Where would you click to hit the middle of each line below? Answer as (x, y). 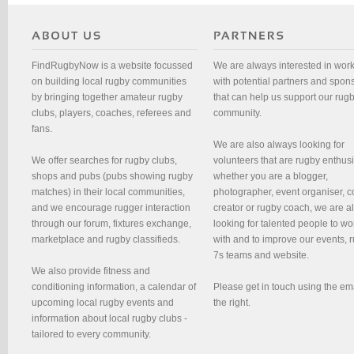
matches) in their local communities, (108, 192)
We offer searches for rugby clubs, (104, 161)
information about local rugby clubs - (109, 319)
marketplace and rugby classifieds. (106, 240)
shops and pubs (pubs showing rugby (112, 177)
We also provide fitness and (91, 271)
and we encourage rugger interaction (111, 208)
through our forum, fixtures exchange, (111, 224)
